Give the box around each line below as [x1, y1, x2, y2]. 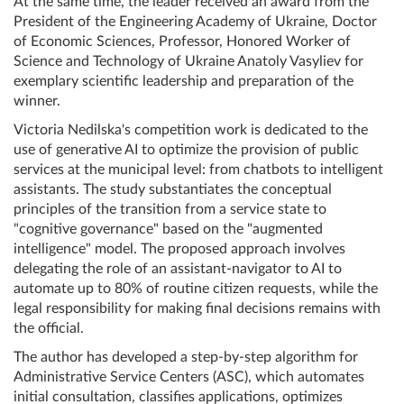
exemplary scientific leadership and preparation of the [14, 73, 353, 88]
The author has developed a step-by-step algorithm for [14, 349, 358, 364]
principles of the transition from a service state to [14, 201, 326, 216]
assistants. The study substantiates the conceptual [14, 181, 332, 197]
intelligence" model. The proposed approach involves [14, 241, 345, 256]
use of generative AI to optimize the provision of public [14, 142, 359, 157]
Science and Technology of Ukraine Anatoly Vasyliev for [14, 53, 363, 69]
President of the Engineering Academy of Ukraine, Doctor [14, 14, 377, 29]
